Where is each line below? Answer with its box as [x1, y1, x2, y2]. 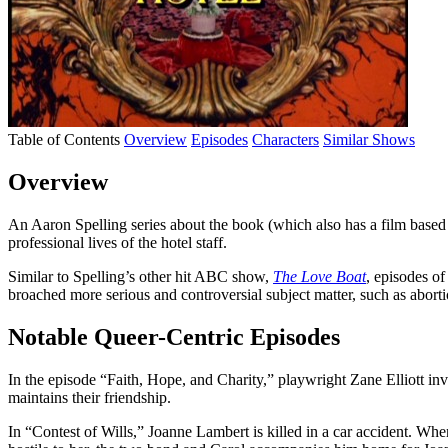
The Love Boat [273, 267, 366, 285]
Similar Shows [323, 130, 415, 148]
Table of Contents [8, 130, 120, 148]
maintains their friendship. [8, 388, 171, 406]
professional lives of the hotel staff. [8, 233, 227, 251]
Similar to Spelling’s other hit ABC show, [8, 267, 273, 285]
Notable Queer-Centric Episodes [8, 323, 340, 350]
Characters [252, 130, 319, 148]
